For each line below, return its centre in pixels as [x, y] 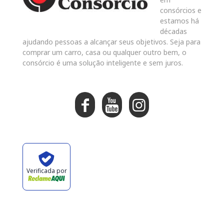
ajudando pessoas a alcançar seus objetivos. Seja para [111, 41]
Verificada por [46, 171]
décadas [173, 31]
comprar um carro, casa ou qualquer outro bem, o [104, 52]
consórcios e [181, 10]
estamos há [179, 20]
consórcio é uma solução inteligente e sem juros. [103, 62]
